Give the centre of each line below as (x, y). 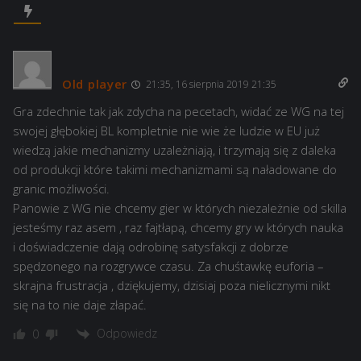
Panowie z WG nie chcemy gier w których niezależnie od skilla (180, 208)
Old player (95, 84)
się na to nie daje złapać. (80, 305)
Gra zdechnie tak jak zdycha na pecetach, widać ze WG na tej (178, 112)
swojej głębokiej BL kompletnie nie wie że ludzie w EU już (166, 131)
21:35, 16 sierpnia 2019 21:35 (210, 85)
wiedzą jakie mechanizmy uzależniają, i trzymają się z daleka (174, 150)
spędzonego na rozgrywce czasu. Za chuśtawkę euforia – (168, 266)
